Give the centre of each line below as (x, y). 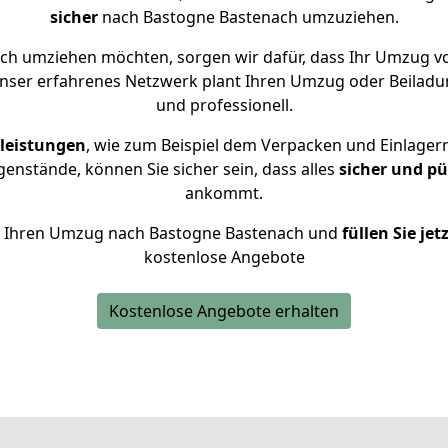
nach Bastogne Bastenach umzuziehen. (248, 17)
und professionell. (224, 105)
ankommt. (224, 193)
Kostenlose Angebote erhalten (224, 311)
